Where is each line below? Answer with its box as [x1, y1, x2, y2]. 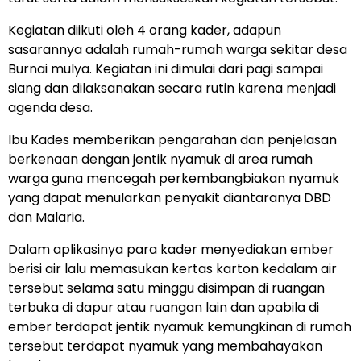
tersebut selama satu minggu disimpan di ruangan [8, 279, 325, 297]
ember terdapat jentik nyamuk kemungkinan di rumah [8, 317, 351, 336]
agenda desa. [8, 98, 93, 117]
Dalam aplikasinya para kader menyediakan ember [8, 240, 334, 259]
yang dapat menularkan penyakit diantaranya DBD [8, 189, 331, 207]
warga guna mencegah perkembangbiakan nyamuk [8, 169, 339, 188]
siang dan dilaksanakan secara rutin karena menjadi [8, 79, 336, 98]
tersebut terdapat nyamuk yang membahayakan [8, 337, 322, 355]
